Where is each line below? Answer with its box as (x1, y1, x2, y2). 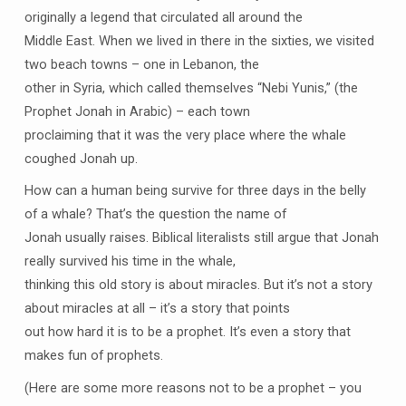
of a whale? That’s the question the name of (24, 206, 286, 223)
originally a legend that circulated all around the (24, 8, 303, 25)
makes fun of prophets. (24, 347, 163, 364)
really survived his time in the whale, (24, 253, 236, 270)
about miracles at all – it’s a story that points (24, 300, 290, 317)
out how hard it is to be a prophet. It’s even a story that (24, 324, 351, 341)
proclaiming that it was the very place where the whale (24, 126, 346, 143)
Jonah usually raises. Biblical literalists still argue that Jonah (24, 229, 379, 246)
